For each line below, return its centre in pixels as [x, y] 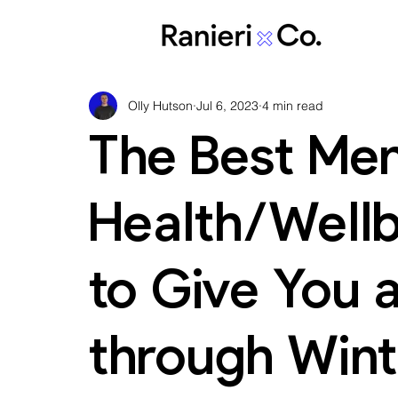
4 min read [293, 105]
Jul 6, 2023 [227, 105]
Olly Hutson [160, 105]
